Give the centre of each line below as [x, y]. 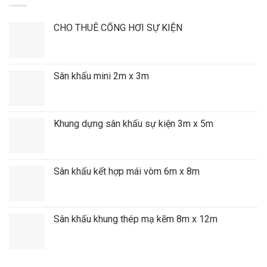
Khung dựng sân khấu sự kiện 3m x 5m [133, 123]
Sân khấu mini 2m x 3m [101, 76]
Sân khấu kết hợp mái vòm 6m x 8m [127, 171]
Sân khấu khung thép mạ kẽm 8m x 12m [136, 219]
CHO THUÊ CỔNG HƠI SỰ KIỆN [118, 27]
